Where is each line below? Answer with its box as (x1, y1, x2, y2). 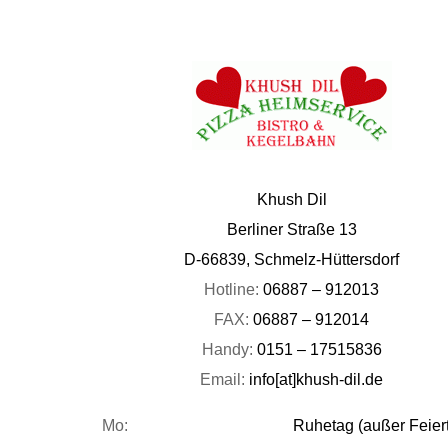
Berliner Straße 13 (226, 221, 357, 239)
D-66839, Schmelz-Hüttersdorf (184, 251, 400, 269)
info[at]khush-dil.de (249, 371, 384, 389)
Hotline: (204, 281, 264, 299)
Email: (200, 371, 250, 389)
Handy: (201, 341, 257, 359)
